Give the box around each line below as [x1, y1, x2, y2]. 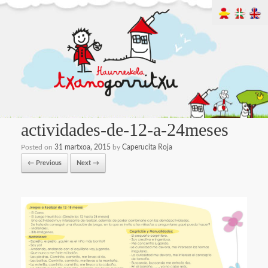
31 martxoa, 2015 [54, 143, 111, 151]
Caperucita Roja [122, 143, 172, 151]
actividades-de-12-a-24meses [21, 119, 229, 139]
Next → [77, 159, 99, 166]
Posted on [21, 143, 54, 151]
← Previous [28, 159, 62, 166]
